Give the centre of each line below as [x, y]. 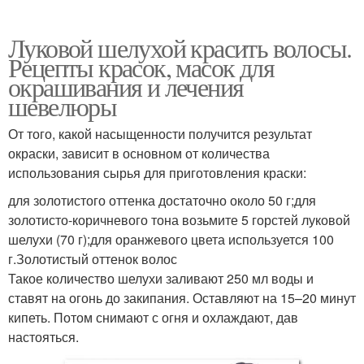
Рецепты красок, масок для [141, 67]
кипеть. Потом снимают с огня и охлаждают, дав [153, 317]
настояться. [43, 336]
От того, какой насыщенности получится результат [160, 133]
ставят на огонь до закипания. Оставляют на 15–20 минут [182, 297]
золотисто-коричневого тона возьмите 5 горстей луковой [179, 219]
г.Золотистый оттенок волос [93, 258]
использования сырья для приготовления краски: [157, 172]
